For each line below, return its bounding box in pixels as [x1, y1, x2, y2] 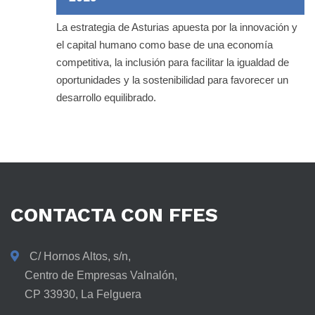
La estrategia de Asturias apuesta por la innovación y [56, 21, 297, 34]
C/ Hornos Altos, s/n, [30, 250, 131, 263]
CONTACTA [11, 203, 115, 227]
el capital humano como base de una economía [56, 39, 273, 51]
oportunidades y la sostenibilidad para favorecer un [56, 74, 288, 86]
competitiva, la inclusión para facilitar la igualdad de [56, 56, 289, 69]
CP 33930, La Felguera [11, 288, 141, 301]
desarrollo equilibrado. [56, 91, 156, 104]
